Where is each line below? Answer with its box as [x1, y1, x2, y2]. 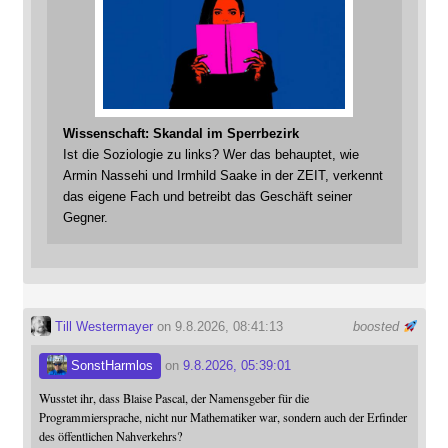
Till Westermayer [50, 319, 153, 335]
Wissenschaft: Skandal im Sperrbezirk [62, 126, 299, 142]
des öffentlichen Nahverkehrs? [38, 427, 182, 444]
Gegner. [62, 210, 108, 226]
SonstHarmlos [66, 358, 153, 374]
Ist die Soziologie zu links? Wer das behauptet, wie [62, 147, 359, 163]
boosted [352, 319, 403, 335]
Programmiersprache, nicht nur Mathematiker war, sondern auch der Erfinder [38, 408, 407, 425]
